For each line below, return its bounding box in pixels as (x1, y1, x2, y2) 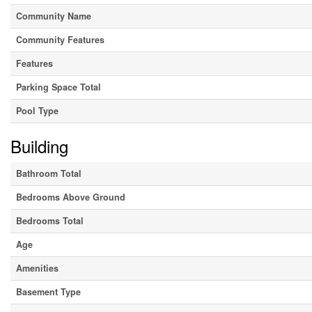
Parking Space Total (16, 81, 101, 94)
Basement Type (16, 286, 81, 299)
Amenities (16, 262, 58, 275)
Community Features (16, 33, 104, 47)
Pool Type (16, 104, 58, 118)
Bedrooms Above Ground (16, 191, 125, 204)
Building (10, 134, 68, 159)
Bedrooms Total (16, 214, 84, 228)
